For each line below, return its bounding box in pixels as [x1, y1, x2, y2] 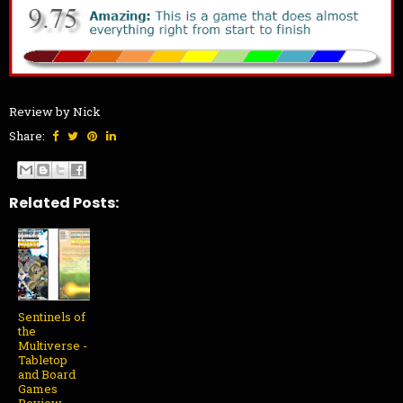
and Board [18, 365, 76, 382]
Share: [9, 128, 48, 145]
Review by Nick [9, 103, 101, 121]
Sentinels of [18, 308, 85, 325]
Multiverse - [18, 336, 87, 354]
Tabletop [18, 351, 67, 368]
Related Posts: [9, 192, 119, 213]
